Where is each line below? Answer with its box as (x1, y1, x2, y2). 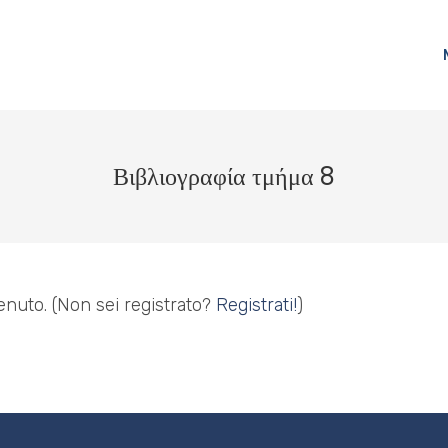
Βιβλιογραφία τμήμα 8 (113, 160, 335, 193)
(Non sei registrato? (52, 294, 216, 316)
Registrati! (216, 294, 297, 316)
